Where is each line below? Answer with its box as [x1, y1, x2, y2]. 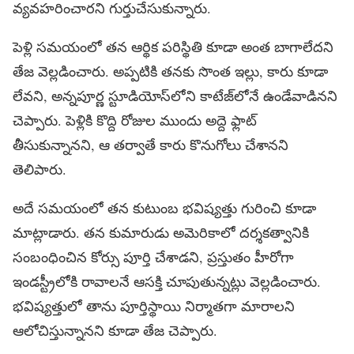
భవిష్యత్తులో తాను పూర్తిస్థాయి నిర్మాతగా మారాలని [13, 296, 295, 315]
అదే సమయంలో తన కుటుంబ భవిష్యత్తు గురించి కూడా [13, 198, 316, 217]
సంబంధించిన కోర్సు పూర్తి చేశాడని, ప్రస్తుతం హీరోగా [13, 247, 294, 266]
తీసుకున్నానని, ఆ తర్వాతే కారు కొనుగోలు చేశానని [13, 134, 288, 154]
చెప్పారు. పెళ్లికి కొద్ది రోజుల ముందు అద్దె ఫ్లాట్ [13, 110, 257, 130]
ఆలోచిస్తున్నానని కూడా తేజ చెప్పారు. [13, 320, 217, 340]
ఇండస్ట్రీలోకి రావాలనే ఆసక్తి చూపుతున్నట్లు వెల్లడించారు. [13, 271, 321, 291]
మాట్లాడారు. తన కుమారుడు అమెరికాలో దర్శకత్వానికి [13, 222, 309, 242]
